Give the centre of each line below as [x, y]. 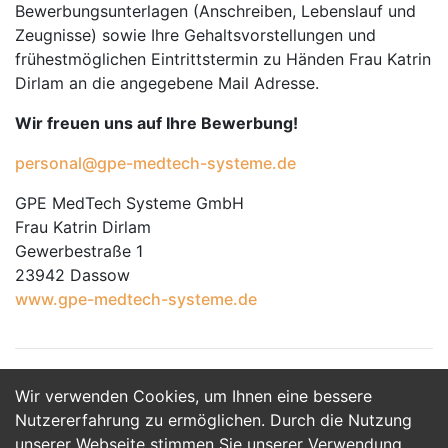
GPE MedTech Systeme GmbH [129, 203]
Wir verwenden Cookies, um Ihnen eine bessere [193, 396]
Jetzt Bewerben [224, 415]
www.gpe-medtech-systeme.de [136, 299]
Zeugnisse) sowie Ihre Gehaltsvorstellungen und [195, 35]
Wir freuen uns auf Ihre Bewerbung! [156, 123]
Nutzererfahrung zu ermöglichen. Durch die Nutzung [213, 420]
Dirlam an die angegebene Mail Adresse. [167, 83]
